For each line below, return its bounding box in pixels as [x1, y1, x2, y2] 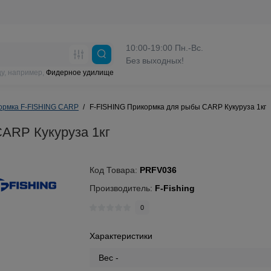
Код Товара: [90, 165, 140, 175]
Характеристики [90, 231, 153, 241]
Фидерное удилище [46, 68, 114, 77]
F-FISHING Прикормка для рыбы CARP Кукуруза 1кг [90, 103, 266, 111]
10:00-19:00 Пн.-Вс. [126, 43, 203, 53]
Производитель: [90, 183, 155, 193]
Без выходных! [126, 56, 184, 65]
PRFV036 [140, 165, 177, 175]
